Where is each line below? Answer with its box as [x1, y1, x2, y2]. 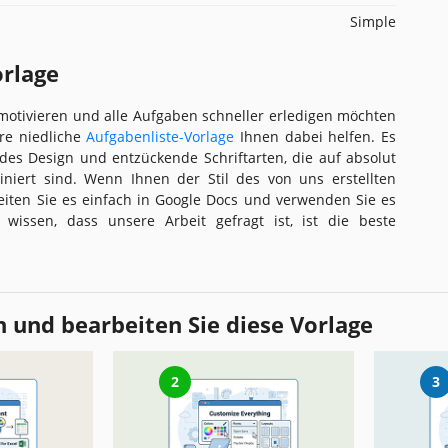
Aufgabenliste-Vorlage [86, 126, 235, 146]
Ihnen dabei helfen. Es [234, 126, 397, 146]
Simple [350, 11, 396, 31]
